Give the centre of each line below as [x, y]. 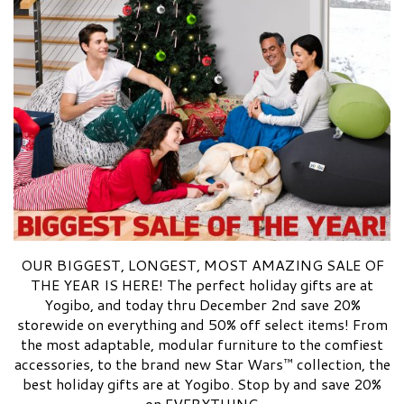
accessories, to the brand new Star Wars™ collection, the [202, 363]
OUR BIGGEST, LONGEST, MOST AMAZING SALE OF [202, 264]
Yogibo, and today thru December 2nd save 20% [202, 304]
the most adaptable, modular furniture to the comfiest [202, 344]
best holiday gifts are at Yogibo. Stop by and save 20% [202, 383]
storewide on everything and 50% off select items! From [202, 324]
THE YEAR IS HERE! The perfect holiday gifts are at [202, 284]
